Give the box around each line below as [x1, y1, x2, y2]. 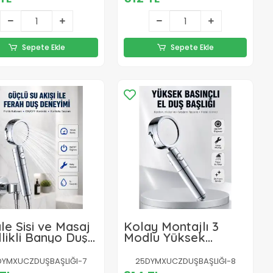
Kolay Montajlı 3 [124, 218, 219, 234]
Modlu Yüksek [124, 229, 206, 245]
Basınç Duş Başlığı [124, 240, 230, 256]
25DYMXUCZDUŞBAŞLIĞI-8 [135, 255, 236, 267]
